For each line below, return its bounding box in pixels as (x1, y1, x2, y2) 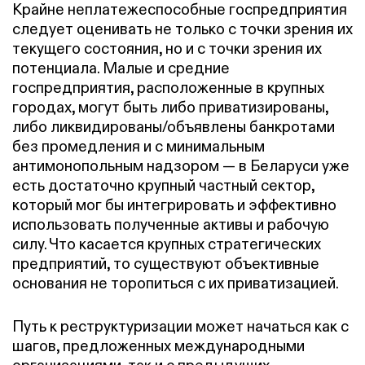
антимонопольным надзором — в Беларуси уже (12, 156, 350, 176)
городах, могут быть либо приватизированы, (12, 98, 328, 117)
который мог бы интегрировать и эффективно (12, 196, 336, 215)
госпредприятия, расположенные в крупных (12, 78, 324, 98)
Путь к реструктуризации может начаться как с (12, 316, 349, 336)
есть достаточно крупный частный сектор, (12, 176, 314, 196)
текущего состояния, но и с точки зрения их (12, 39, 322, 59)
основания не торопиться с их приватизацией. (12, 274, 339, 293)
